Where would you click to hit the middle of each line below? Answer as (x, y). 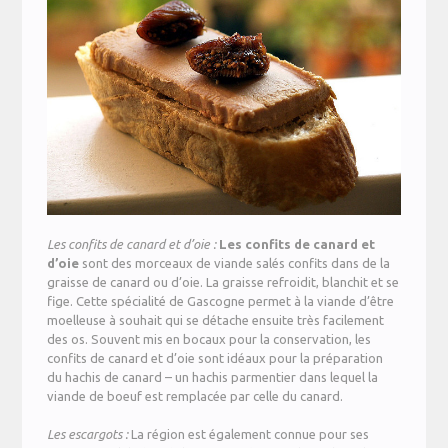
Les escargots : (89, 434)
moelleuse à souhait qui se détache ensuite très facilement (216, 319)
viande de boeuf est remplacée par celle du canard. (195, 395)
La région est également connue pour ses (250, 434)
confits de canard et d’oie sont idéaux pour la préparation (215, 357)
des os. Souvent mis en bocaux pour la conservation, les (209, 338)
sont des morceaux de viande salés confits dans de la (236, 262)
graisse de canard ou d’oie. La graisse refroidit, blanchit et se (223, 281)
